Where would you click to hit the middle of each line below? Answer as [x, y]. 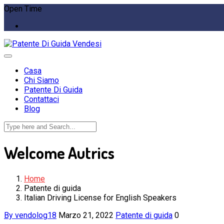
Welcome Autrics [59, 153]
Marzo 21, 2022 [86, 215]
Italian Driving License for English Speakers [100, 197]
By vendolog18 [30, 215]
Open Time [23, 9]
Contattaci [41, 99]
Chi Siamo [41, 80]
